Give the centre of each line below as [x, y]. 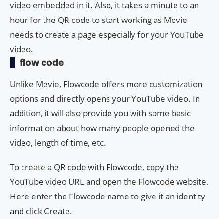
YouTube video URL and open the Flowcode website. [109, 181]
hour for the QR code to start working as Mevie [99, 20]
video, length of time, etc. [58, 142]
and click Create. [41, 211]
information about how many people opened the [102, 128]
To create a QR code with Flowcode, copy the [94, 167]
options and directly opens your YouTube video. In [105, 98]
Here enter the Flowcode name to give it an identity [108, 196]
